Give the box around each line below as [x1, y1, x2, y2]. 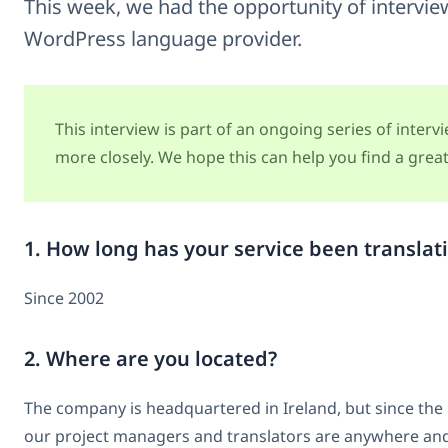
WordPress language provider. [24, 24, 302, 52]
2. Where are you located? [24, 345, 277, 373]
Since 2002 [24, 287, 104, 310]
